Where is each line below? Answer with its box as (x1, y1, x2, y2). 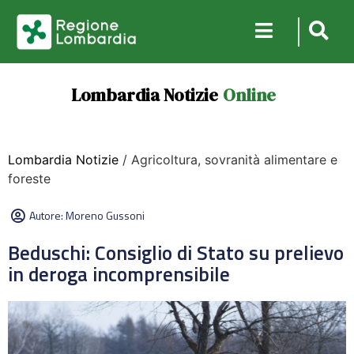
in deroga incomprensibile (8, 259, 235, 289)
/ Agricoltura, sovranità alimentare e (119, 152, 337, 168)
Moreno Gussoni (66, 207, 145, 224)
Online (222, 83, 276, 107)
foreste (8, 171, 51, 186)
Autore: (29, 207, 66, 224)
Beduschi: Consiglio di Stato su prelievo (8, 238, 344, 268)
